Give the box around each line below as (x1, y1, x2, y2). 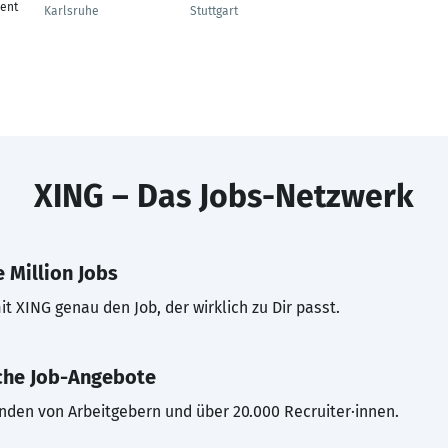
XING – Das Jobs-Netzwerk (34, 177, 414, 215)
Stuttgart (190, 4, 238, 18)
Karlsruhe (44, 4, 99, 18)
